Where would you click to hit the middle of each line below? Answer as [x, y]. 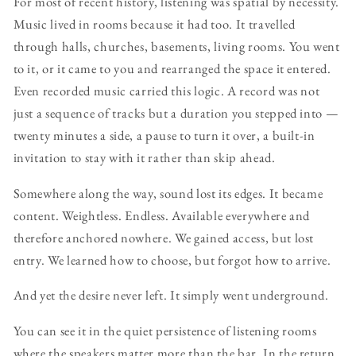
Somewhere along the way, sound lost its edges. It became [168, 193]
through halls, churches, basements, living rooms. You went [176, 46]
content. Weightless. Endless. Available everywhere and [162, 215]
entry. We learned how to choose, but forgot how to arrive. [172, 259]
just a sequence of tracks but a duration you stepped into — [176, 113]
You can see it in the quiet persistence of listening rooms [165, 330]
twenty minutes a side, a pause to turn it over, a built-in [164, 135]
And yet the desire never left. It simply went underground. [171, 295]
